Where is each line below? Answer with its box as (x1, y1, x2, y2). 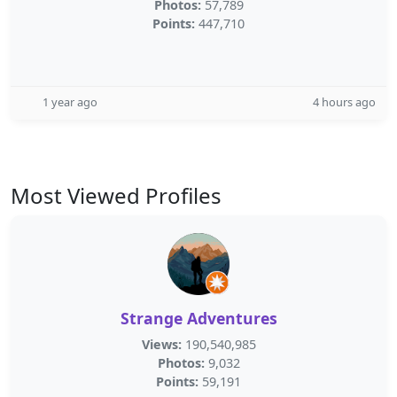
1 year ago (43, 94, 97, 110)
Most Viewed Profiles (11, 181, 222, 210)
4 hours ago (313, 94, 376, 110)
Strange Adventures (120, 307, 277, 329)
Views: (141, 336, 182, 353)
